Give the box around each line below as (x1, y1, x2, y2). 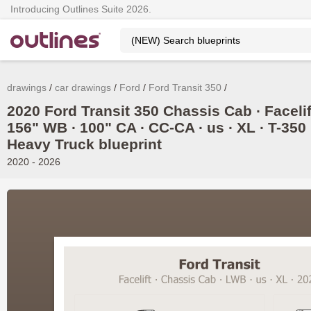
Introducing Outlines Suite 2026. (10, 3, 151, 15)
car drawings (55, 82, 111, 93)
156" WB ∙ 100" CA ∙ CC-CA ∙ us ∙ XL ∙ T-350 (7, 119, 306, 135)
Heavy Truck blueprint (7, 136, 162, 152)
